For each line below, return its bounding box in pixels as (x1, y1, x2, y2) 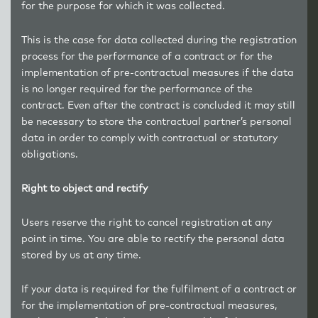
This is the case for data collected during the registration (21, 35, 297, 45)
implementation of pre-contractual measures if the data (21, 68, 294, 78)
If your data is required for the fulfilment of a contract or (21, 285, 297, 295)
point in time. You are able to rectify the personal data (21, 234, 285, 244)
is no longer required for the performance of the (21, 84, 253, 94)
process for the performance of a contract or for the (21, 52, 273, 62)
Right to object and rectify (21, 184, 148, 194)
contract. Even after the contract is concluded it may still (21, 101, 295, 111)
